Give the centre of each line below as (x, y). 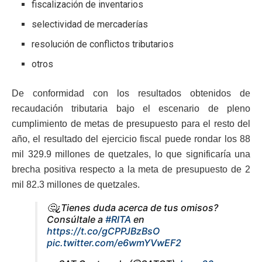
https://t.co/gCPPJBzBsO (103, 231)
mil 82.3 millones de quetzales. (76, 185)
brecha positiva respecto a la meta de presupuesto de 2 (131, 170)
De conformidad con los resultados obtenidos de (131, 94)
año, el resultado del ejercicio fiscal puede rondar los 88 (131, 139)
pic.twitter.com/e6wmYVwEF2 (114, 243)
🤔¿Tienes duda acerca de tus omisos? (132, 208)
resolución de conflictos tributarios (103, 44)
